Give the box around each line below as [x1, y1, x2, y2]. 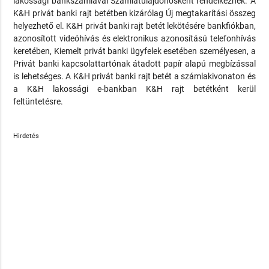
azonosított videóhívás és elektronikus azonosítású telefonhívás [13, 34, 256, 44]
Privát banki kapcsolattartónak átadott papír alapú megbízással [13, 59, 256, 69]
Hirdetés [13, 132, 40, 141]
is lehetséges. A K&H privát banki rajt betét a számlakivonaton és [13, 71, 256, 82]
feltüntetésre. [13, 97, 64, 107]
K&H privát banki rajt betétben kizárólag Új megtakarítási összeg [13, 8, 256, 19]
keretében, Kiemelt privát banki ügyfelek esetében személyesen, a [13, 46, 256, 56]
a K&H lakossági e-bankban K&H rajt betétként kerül [13, 84, 256, 94]
